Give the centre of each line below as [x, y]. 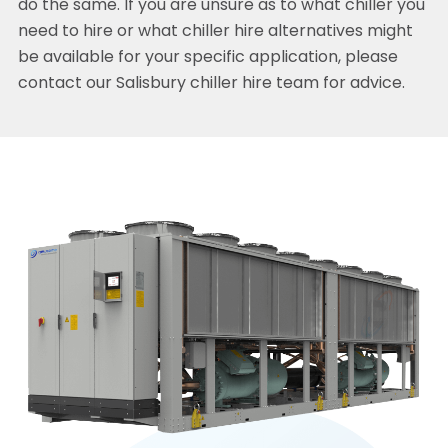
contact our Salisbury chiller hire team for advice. [211, 84]
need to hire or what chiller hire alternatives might [215, 32]
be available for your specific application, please [207, 58]
